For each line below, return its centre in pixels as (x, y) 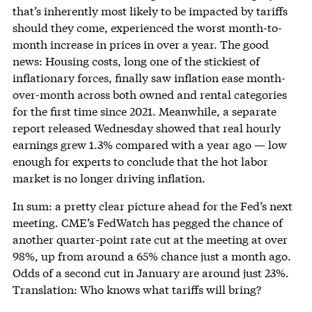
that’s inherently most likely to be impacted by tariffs (150, 10)
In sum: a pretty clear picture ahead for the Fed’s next (152, 205)
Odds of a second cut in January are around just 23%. (150, 272)
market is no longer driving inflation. (109, 178)
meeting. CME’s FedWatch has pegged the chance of (147, 222)
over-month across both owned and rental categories (149, 94)
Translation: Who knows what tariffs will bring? (136, 289)
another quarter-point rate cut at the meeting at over (150, 239)
